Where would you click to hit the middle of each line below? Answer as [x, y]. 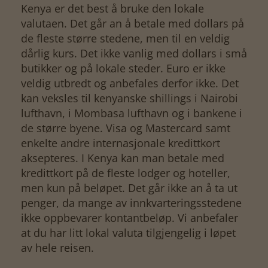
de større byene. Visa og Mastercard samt [126, 128]
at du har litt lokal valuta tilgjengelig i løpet [128, 232]
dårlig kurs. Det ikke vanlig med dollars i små [134, 53]
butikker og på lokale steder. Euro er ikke [123, 68]
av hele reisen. [59, 247]
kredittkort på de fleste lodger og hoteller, [126, 173]
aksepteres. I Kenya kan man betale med [123, 158]
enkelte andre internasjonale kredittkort [121, 143]
